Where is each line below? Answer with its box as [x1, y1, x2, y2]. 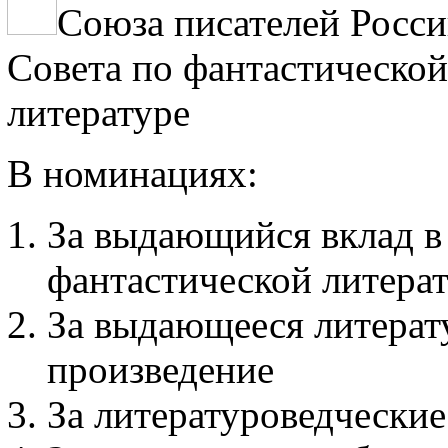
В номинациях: [7, 151, 258, 195]
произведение [47, 347, 274, 391]
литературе [7, 90, 190, 134]
